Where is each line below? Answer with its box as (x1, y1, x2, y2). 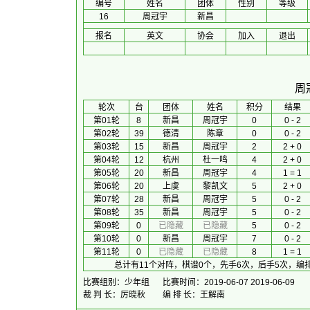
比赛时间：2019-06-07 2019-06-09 (163, 277, 295, 287)
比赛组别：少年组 (83, 277, 149, 287)
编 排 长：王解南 (163, 290, 225, 300)
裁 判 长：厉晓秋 (83, 290, 145, 300)
